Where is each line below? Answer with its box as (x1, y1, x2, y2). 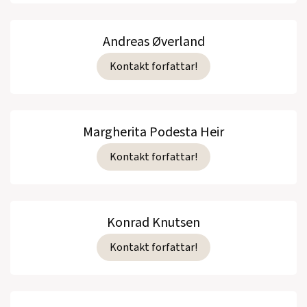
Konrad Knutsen (107, 212, 200, 232)
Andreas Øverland (102, 32, 205, 51)
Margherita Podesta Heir (83, 122, 224, 142)
